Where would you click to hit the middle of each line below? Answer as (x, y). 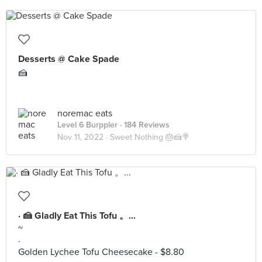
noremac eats (85, 113)
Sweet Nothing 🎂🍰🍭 (150, 137)
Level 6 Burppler (87, 125)
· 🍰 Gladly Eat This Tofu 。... (77, 216)
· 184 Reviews (144, 125)
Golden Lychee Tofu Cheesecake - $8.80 (101, 252)
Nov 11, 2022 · (84, 137)
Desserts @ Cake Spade (69, 59)
